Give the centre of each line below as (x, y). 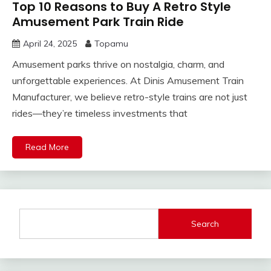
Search (205, 224)
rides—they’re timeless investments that (100, 113)
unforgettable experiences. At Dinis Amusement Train (128, 81)
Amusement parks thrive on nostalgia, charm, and (118, 64)
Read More (47, 147)
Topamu (111, 44)
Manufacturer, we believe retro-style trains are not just (130, 97)
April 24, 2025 (50, 44)
